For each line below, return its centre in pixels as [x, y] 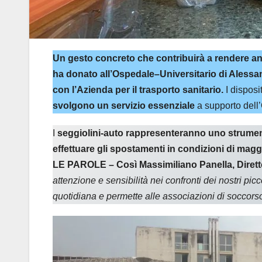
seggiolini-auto [90, 133]
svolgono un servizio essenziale [124, 106]
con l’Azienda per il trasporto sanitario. [138, 90]
